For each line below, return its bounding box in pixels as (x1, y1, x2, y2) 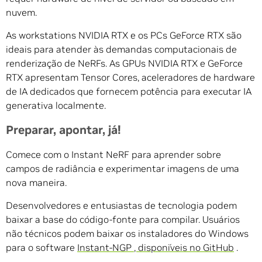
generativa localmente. (6, 99, 106, 112)
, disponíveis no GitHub (134, 242, 234, 254)
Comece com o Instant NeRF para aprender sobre (6, 149, 221, 161)
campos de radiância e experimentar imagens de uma (6, 163, 239, 175)
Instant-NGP (77, 242, 134, 254)
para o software (6, 242, 77, 254)
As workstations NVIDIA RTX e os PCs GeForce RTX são (6, 29, 242, 42)
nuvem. (6, 6, 37, 19)
